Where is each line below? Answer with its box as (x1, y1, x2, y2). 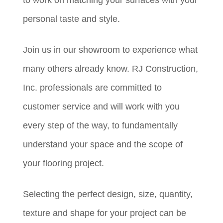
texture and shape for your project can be (23, 208, 187, 218)
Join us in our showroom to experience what (23, 44, 198, 55)
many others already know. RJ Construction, (23, 63, 199, 74)
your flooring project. (23, 158, 105, 168)
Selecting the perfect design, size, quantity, (23, 189, 193, 199)
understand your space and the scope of (23, 139, 183, 149)
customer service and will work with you (23, 101, 180, 111)
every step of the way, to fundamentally (23, 120, 178, 130)
